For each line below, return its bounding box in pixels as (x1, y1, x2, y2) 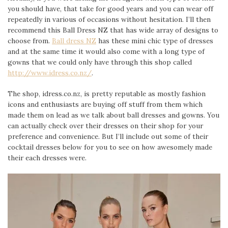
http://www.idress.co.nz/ (8, 68, 92, 77)
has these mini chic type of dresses (96, 36, 213, 45)
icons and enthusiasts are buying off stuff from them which (8, 100, 203, 109)
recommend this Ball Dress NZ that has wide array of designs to (8, 25, 218, 35)
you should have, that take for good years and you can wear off (8, 4, 213, 13)
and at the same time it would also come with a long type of (8, 46, 205, 56)
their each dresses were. (8, 153, 87, 163)
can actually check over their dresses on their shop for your (8, 121, 203, 131)
